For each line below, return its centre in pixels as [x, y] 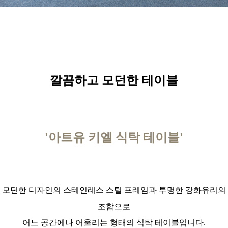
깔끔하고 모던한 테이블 [114, 81]
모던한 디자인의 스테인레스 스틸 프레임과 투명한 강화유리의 [114, 190]
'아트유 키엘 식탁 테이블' [114, 138]
